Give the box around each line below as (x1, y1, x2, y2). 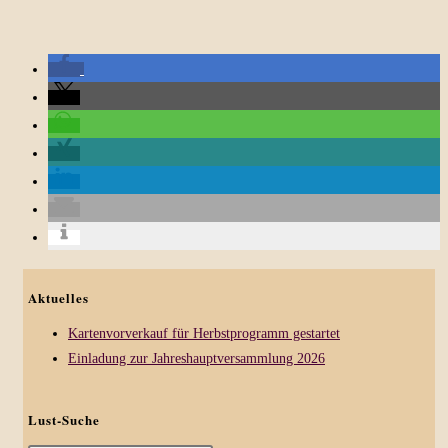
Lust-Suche (28, 409, 100, 429)
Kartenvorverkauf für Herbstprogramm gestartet (68, 326, 340, 342)
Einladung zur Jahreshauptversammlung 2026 (68, 351, 325, 367)
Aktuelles (28, 288, 89, 308)
